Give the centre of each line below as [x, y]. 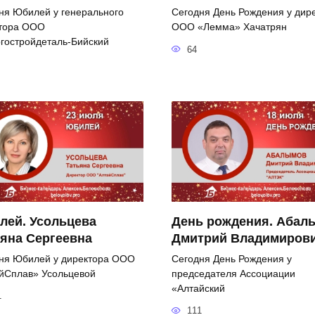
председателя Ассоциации [233, 273]
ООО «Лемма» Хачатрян [229, 26]
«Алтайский [198, 288]
